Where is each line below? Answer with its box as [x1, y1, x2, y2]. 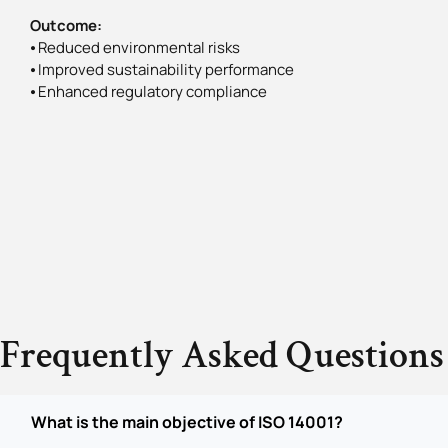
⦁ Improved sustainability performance [30, 58, 294, 80]
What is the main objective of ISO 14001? [31, 411, 343, 434]
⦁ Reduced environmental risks [30, 36, 240, 58]
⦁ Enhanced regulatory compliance [30, 80, 267, 102]
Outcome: [30, 14, 102, 36]
